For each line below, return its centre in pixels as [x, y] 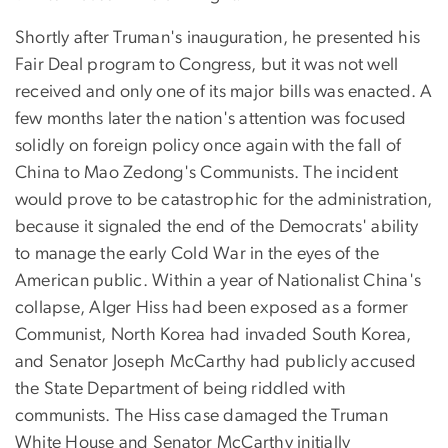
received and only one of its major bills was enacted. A [224, 91]
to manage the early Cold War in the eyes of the [197, 253]
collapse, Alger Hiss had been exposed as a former [212, 307]
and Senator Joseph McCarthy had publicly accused [215, 361]
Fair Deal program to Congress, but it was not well [207, 64]
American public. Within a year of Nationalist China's [218, 280]
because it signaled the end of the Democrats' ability [217, 226]
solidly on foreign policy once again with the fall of [208, 145]
